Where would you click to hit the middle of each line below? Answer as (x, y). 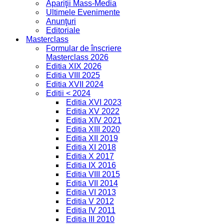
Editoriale (63, 30)
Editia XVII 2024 (75, 84)
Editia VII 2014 (92, 183)
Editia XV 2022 (93, 111)
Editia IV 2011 (91, 210)
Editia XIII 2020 (93, 129)
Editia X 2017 (90, 156)
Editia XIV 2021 (94, 120)
